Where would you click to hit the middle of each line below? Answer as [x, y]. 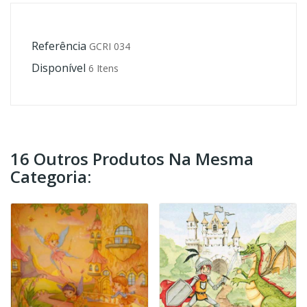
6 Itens [103, 68]
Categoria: [51, 176]
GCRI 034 [110, 46]
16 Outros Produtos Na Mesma [132, 158]
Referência [59, 46]
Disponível [59, 67]
